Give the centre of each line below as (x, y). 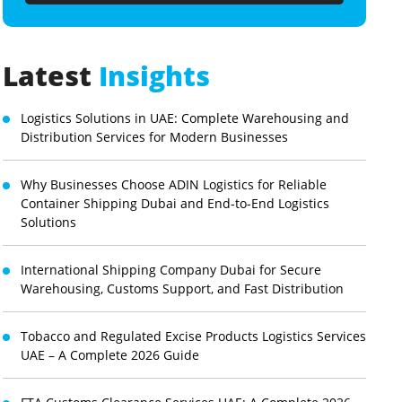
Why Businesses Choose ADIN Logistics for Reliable (173, 184)
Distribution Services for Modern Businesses (154, 137)
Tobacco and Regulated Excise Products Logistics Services (193, 336)
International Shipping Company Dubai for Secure (170, 270)
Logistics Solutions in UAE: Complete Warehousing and (184, 118)
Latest (50, 76)
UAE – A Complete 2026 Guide (109, 355)
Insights (154, 76)
